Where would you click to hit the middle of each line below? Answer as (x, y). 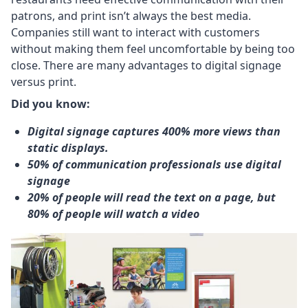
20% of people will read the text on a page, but (152, 198)
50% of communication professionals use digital (154, 165)
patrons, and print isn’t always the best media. (131, 16)
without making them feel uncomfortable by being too (153, 49)
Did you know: (51, 104)
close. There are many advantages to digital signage (146, 66)
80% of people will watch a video (113, 214)
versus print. (44, 82)
